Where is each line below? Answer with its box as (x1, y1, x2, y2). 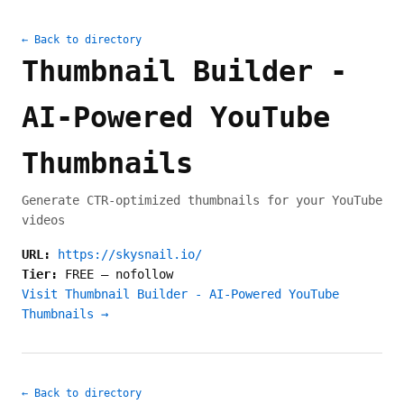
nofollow (115, 267, 173, 281)
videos (22, 213, 65, 227)
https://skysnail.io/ (58, 247, 202, 262)
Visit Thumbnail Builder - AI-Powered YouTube (22, 287, 339, 301)
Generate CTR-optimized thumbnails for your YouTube (22, 193, 382, 207)
